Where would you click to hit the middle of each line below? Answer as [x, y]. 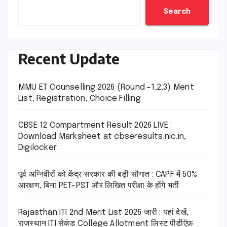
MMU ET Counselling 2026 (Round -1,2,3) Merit [106, 87]
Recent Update [69, 59]
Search [177, 11]
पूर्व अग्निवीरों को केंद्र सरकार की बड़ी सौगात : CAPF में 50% [108, 174]
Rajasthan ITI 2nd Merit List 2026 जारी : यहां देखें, [104, 212]
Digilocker [37, 147]
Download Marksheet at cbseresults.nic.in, [102, 136]
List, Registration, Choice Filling [80, 98]
